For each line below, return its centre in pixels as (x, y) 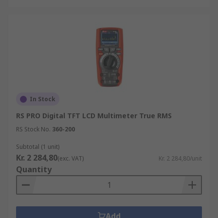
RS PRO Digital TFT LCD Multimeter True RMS (94, 116)
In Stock (43, 99)
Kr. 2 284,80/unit (180, 158)
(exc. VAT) (71, 158)
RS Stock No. (33, 129)
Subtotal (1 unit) (38, 147)
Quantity (34, 169)
